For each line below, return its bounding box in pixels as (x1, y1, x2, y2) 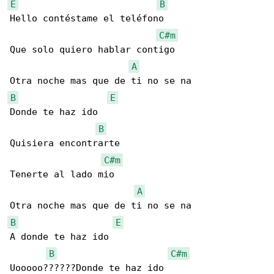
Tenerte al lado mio (10, 169, 114, 180)
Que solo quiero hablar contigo (10, 44, 175, 56)
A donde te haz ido (10, 231, 109, 243)
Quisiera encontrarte (10, 138, 120, 149)
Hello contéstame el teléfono (10, 13, 164, 24)
